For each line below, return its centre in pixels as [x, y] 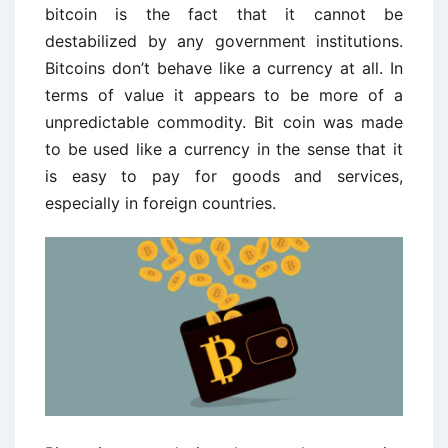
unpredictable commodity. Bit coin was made [224, 122]
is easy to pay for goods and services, [224, 176]
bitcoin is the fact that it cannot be [224, 14]
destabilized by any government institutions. [224, 41]
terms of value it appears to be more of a [224, 95]
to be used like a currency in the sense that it [224, 149]
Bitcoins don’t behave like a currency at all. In [224, 68]
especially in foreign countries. [160, 203]
